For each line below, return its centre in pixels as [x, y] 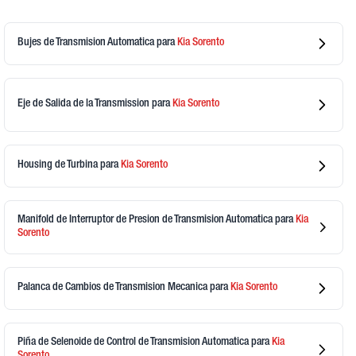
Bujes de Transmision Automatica [87, 43]
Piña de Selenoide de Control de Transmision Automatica [135, 342]
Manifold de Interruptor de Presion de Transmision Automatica [147, 220]
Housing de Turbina [59, 166]
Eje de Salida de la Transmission [85, 104]
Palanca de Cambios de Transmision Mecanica [114, 288]
